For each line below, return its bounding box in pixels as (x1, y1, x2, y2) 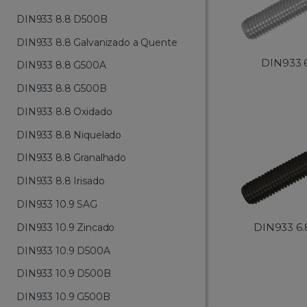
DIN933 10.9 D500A (16, 244, 110, 257)
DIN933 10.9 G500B (16, 291, 110, 304)
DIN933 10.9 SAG (16, 197, 97, 210)
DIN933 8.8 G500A (16, 59, 106, 72)
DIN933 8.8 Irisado (16, 175, 105, 188)
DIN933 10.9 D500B (16, 267, 111, 280)
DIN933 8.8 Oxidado (16, 105, 112, 118)
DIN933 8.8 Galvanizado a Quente (16, 36, 177, 49)
